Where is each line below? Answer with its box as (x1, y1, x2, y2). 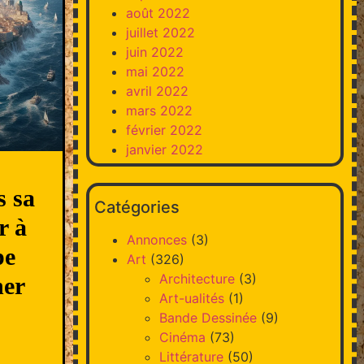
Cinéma (158, 328, 206, 345)
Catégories (93, 197, 180, 217)
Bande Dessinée (158, 309, 257, 326)
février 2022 (125, 121, 202, 138)
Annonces (126, 231, 187, 248)
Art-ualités (158, 289, 224, 306)
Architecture (158, 270, 235, 287)
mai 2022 (125, 63, 184, 80)
